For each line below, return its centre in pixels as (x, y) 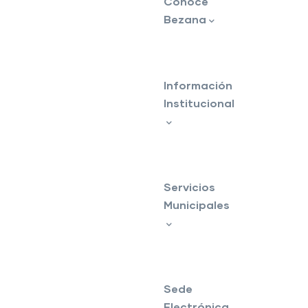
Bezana (185, 19)
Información (198, 85)
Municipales (197, 205)
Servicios (189, 187)
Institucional (199, 103)
